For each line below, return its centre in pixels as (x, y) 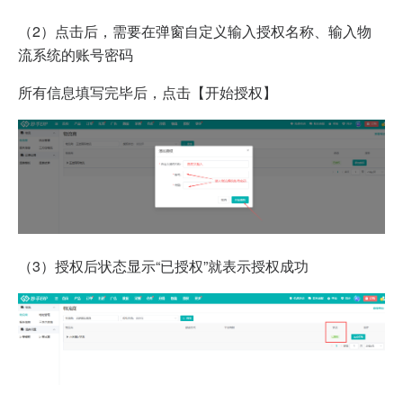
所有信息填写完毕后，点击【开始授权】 (148, 93)
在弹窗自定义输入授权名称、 (235, 31)
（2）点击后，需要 (80, 31)
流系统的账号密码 (76, 55)
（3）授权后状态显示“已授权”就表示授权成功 (163, 265)
